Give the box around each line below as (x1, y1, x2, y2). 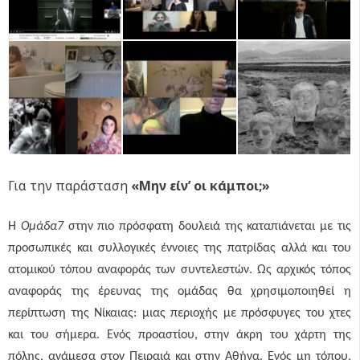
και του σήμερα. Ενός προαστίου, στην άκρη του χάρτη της (8, 328, 351, 342)
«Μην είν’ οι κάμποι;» (131, 176, 270, 194)
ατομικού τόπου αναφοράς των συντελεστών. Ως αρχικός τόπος (8, 263, 351, 276)
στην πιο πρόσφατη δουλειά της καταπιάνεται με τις (67, 219, 352, 233)
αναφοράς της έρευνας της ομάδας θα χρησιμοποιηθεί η (8, 284, 351, 298)
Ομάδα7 (20, 219, 68, 233)
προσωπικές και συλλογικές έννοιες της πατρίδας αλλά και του (8, 241, 351, 255)
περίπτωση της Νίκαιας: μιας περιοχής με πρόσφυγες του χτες (8, 306, 351, 320)
